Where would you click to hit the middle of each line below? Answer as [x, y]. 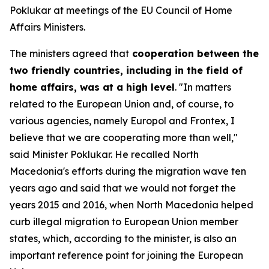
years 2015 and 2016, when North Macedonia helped [131, 205]
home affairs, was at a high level [92, 87]
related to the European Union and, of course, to [122, 104]
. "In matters [203, 87]
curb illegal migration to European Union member [124, 222]
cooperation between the [194, 53]
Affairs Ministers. [47, 27]
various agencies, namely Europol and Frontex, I [122, 121]
